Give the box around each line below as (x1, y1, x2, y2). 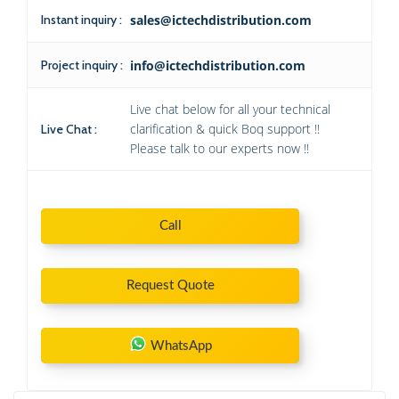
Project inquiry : (41, 56, 123, 73)
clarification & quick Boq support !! (130, 119, 320, 137)
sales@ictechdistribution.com (130, 11, 312, 28)
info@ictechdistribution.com (130, 56, 305, 74)
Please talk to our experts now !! (130, 139, 309, 157)
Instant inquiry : (41, 11, 122, 28)
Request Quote (126, 278, 215, 292)
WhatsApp (146, 339, 212, 354)
